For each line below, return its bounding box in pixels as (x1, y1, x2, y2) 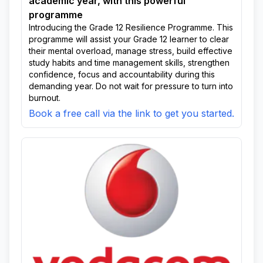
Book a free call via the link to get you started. (29, 107, 234, 119)
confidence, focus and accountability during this (29, 69, 215, 79)
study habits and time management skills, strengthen (29, 58, 230, 68)
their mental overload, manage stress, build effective (29, 46, 232, 56)
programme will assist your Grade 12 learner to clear (29, 34, 229, 44)
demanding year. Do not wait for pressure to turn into (29, 81, 233, 91)
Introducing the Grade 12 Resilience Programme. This (29, 22, 233, 32)
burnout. (29, 93, 60, 103)
